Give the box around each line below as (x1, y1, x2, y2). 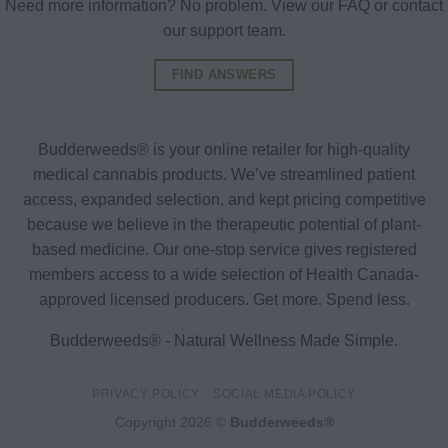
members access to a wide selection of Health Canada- (29, 266, 419, 284)
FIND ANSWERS (171, 67, 277, 83)
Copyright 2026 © (114, 413, 230, 430)
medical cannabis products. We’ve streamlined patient (33, 166, 415, 184)
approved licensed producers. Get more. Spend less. (38, 291, 410, 309)
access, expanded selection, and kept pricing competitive (22, 191, 426, 209)
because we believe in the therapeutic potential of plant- (27, 216, 421, 234)
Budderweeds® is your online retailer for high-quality (38, 141, 410, 159)
